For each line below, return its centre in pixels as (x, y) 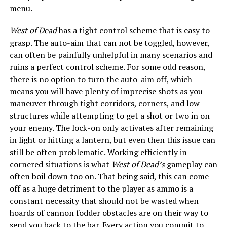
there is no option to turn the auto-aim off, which (101, 79)
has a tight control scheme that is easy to (133, 30)
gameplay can (191, 164)
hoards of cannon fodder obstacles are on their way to (109, 213)
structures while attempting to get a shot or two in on (109, 115)
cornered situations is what (60, 164)
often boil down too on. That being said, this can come (109, 176)
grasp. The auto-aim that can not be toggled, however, (109, 42)
